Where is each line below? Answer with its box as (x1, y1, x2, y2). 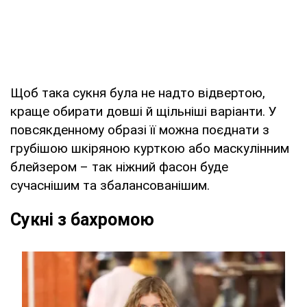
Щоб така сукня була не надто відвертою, (10, 84, 265, 101)
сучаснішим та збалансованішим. (10, 177, 210, 193)
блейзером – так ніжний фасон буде (10, 158, 228, 175)
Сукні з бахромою (10, 209, 154, 230)
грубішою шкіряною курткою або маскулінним (10, 140, 289, 156)
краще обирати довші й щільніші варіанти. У (10, 103, 277, 119)
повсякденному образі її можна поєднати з (10, 121, 269, 138)
